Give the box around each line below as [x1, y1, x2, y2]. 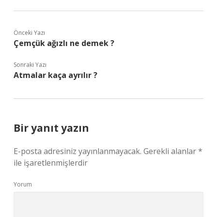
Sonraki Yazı [14, 61, 46, 69]
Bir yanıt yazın [14, 121, 89, 135]
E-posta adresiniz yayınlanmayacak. [14, 146, 141, 156]
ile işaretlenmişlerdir [14, 157, 88, 168]
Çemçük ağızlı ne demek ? [14, 38, 114, 48]
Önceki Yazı [14, 29, 45, 37]
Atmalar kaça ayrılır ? [14, 70, 97, 80]
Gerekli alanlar [143, 146, 198, 156]
